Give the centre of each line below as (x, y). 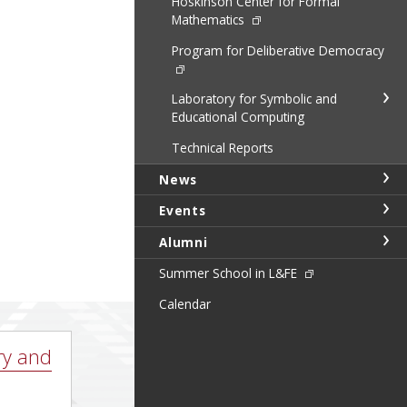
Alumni (184, 242)
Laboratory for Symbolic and (254, 99)
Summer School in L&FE (230, 273)
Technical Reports (222, 148)
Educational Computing (238, 117)
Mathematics (209, 20)
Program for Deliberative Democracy (278, 50)
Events (183, 211)
